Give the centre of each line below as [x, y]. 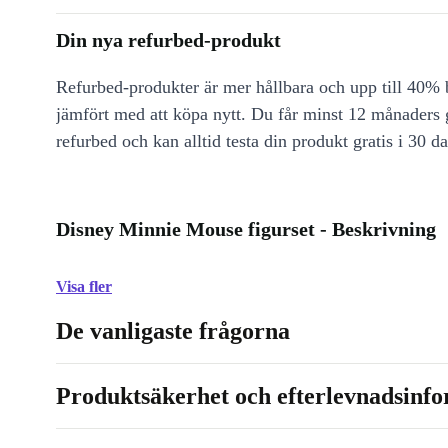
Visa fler [84, 286]
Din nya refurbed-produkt [168, 40]
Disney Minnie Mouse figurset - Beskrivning [246, 229]
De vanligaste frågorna [173, 331]
